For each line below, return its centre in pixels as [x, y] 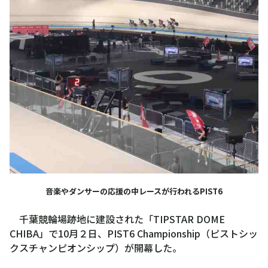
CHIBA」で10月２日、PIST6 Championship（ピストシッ [134, 233]
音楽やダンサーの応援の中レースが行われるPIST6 [134, 191]
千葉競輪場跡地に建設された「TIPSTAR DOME [117, 219]
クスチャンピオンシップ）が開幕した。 [96, 247]
